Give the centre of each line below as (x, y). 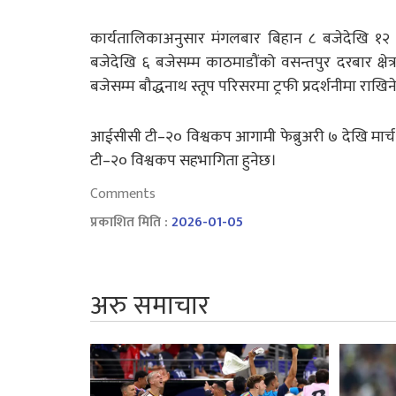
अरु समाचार (150, 305)
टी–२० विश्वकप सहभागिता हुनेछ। (183, 160)
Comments (123, 194)
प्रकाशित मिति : (131, 222)
